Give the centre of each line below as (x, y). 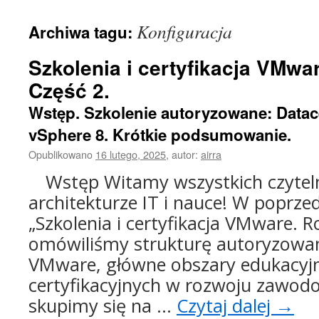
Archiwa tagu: (83, 32)
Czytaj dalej (226, 305)
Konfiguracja (184, 31)
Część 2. (69, 90)
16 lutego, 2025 (131, 154)
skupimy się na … (103, 305)
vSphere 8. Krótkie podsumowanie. (160, 135)
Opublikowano (61, 154)
